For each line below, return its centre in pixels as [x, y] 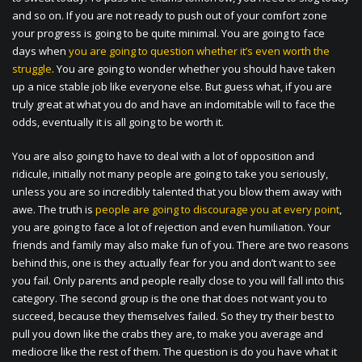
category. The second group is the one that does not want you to [170, 299]
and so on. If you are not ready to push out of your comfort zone [170, 16]
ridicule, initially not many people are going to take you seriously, [170, 174]
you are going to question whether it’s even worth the [199, 51]
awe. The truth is [54, 210]
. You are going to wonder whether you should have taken [194, 69]
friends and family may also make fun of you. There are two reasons [181, 245]
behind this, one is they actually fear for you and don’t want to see [174, 263]
